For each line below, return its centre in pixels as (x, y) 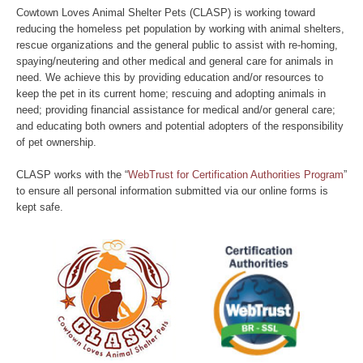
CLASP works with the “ (72, 175)
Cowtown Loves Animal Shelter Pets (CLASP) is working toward (166, 13)
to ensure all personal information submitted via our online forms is (172, 191)
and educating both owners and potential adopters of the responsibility (180, 126)
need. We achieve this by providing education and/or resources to (170, 78)
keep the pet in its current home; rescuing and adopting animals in (171, 94)
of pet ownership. (56, 143)
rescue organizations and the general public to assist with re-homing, (177, 45)
